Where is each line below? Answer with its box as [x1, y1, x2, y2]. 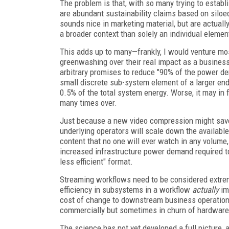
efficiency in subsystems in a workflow [60, 184, 192, 195]
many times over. [60, 97, 119, 108]
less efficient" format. [60, 156, 133, 167]
